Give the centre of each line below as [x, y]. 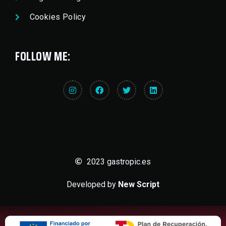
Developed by [92, 184]
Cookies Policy [58, 17]
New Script [139, 184]
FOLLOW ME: [43, 57]
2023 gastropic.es [119, 161]
